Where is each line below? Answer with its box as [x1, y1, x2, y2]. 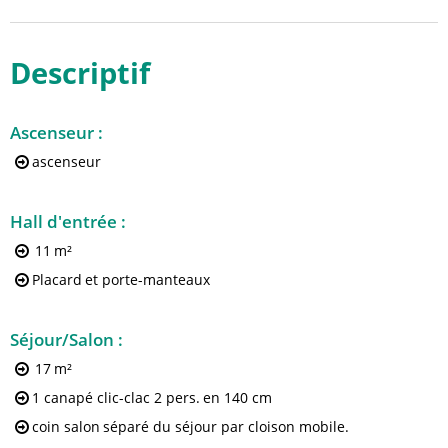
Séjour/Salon [10, 327, 118, 351]
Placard [32, 270, 82, 290]
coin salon [32, 417, 100, 437]
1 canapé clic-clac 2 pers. [97, 388, 200, 408]
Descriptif [10, 52, 150, 93]
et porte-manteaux [85, 270, 210, 290]
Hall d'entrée [10, 209, 121, 233]
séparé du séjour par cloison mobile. [103, 417, 349, 437]
